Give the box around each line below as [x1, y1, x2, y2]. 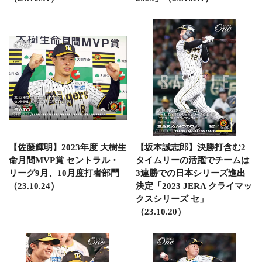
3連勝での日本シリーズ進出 [135, 168, 246, 178]
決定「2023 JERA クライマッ [135, 181, 252, 191]
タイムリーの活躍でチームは [135, 155, 250, 165]
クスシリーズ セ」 [135, 194, 208, 204]
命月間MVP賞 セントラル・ [9, 155, 119, 165]
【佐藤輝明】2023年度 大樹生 [9, 142, 126, 152]
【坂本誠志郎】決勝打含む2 [135, 142, 246, 152]
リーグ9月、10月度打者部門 [9, 168, 119, 178]
